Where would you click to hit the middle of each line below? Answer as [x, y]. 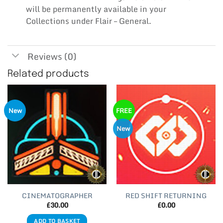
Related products [48, 74]
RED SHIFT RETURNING [166, 195]
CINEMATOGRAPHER [57, 195]
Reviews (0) [52, 57]
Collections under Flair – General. [88, 21]
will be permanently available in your [96, 9]
